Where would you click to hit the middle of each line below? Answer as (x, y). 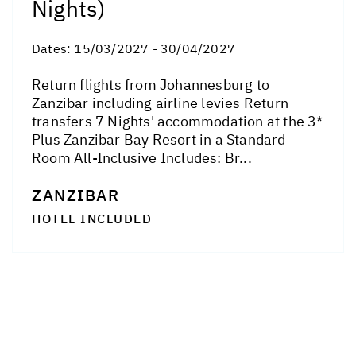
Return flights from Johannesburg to (151, 84)
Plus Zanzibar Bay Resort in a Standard (159, 139)
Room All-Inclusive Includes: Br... (142, 157)
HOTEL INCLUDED (92, 218)
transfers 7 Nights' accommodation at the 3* (178, 121)
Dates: (53, 48)
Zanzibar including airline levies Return (161, 103)
